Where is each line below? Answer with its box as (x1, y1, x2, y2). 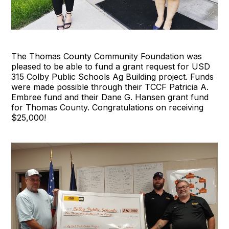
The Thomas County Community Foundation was (11, 51, 202, 62)
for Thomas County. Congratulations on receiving (11, 102, 204, 113)
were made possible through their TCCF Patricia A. (11, 82, 209, 93)
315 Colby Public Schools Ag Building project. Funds (11, 72, 214, 82)
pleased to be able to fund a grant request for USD (11, 61, 211, 72)
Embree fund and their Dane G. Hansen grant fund (11, 92, 209, 103)
